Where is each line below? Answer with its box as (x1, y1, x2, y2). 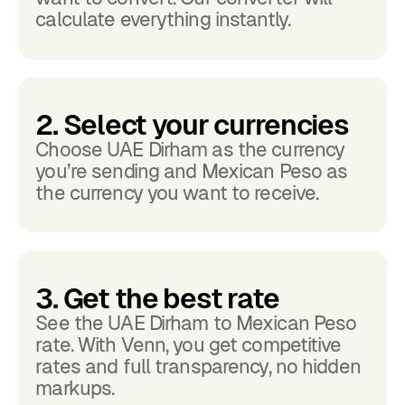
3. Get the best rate (35, 281, 280, 315)
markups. (35, 376, 115, 400)
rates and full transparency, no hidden (35, 354, 361, 378)
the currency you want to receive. (35, 181, 319, 204)
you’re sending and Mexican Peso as (35, 159, 348, 183)
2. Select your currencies (35, 108, 349, 141)
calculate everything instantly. (35, 8, 291, 32)
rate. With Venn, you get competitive (35, 333, 342, 356)
